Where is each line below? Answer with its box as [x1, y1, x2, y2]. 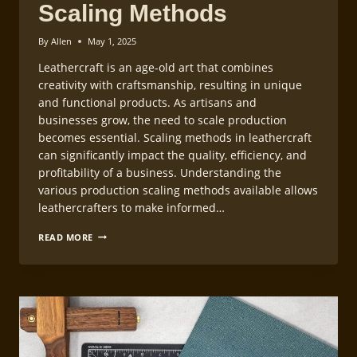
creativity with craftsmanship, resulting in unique [38, 77, 302, 93]
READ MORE [38, 231, 94, 244]
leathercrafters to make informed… [38, 200, 225, 216]
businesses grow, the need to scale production [38, 112, 287, 128]
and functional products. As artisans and [38, 95, 257, 111]
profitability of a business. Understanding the [38, 165, 281, 181]
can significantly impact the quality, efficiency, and [38, 147, 307, 163]
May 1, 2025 [88, 35, 137, 48]
